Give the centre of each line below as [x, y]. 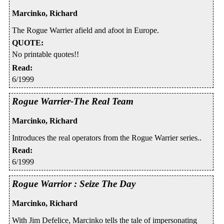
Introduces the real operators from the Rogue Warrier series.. [107, 137]
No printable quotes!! [45, 54]
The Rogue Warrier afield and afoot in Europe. [85, 30]
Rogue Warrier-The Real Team [73, 101]
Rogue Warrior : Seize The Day [74, 183]
